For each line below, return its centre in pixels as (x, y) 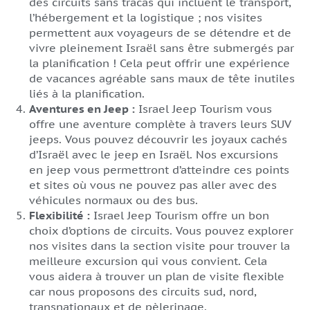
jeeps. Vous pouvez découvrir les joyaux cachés (158, 139)
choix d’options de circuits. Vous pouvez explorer (161, 230)
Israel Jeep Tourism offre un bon (180, 215)
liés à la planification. (87, 93)
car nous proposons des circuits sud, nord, (143, 291)
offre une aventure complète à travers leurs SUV (160, 124)
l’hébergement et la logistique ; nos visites (146, 17)
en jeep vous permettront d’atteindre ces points (159, 170)
